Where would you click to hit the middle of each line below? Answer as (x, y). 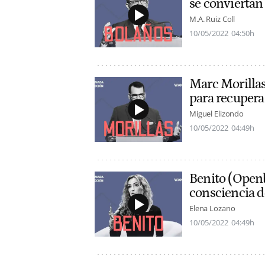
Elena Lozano (212, 209)
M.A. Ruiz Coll (212, 19)
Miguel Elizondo (217, 114)
